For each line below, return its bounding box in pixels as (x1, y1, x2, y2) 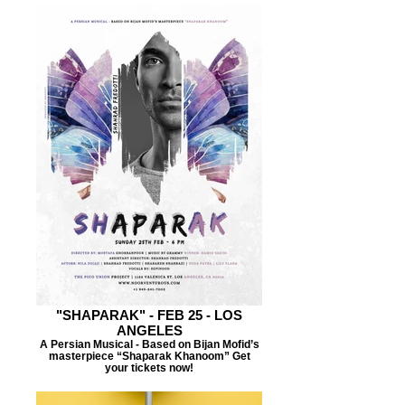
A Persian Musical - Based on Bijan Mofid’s (39, 338, 259, 350)
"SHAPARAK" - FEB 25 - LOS (56, 307, 242, 323)
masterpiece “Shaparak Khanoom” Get (48, 350, 250, 362)
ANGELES (116, 323, 183, 338)
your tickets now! (105, 362, 193, 373)
